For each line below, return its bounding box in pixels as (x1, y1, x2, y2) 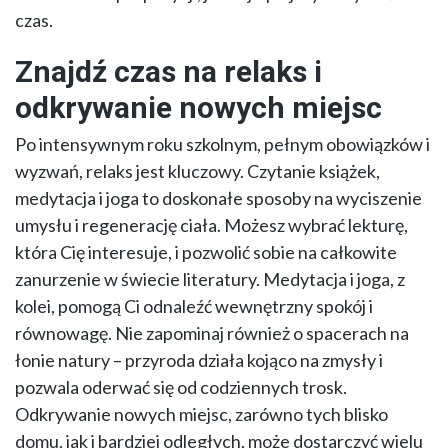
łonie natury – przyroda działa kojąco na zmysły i (15, 349, 383, 372)
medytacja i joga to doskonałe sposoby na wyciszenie (15, 187, 422, 210)
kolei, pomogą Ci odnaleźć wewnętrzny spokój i (15, 295, 373, 318)
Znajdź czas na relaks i (15, 54, 322, 90)
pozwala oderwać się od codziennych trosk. (15, 376, 347, 399)
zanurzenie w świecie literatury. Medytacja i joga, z (15, 268, 405, 291)
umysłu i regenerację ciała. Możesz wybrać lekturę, (15, 214, 408, 237)
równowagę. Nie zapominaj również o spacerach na (15, 322, 409, 345)
